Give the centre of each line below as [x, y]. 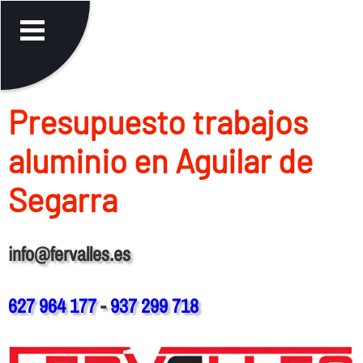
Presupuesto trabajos [158, 121]
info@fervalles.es [69, 253]
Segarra [62, 199]
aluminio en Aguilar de [160, 160]
